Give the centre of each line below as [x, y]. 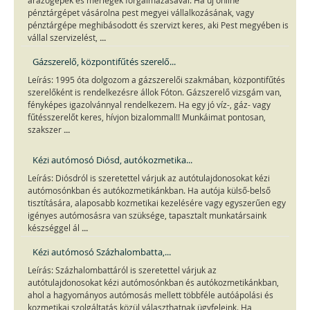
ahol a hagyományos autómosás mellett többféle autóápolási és [151, 295]
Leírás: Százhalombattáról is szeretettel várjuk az [122, 270]
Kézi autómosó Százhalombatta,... [102, 252]
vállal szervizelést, [64, 37]
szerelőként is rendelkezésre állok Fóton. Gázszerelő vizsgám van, [155, 92]
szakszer [46, 129]
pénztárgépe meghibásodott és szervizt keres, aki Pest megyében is [158, 25]
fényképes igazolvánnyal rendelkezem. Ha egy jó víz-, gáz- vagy [149, 104]
